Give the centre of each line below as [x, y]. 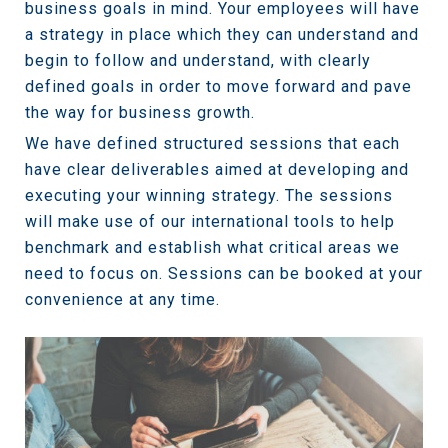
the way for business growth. [140, 113]
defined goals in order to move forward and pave [218, 87]
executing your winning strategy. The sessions [209, 196]
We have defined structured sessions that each [212, 144]
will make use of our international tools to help [210, 222]
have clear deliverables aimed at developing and [217, 170]
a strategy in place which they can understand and [222, 35]
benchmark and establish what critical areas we [212, 248]
